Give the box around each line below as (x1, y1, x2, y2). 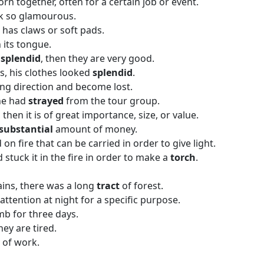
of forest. (122, 179, 163, 192)
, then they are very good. (41, 52, 154, 65)
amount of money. (55, 123, 137, 136)
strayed (28, 94, 66, 107)
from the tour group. (66, 94, 160, 107)
